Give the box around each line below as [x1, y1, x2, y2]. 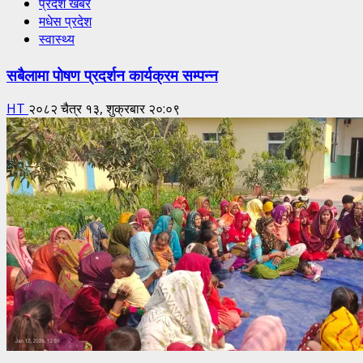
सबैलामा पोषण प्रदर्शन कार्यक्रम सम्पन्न [6, 62, 218, 85]
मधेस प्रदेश [39, 12, 92, 31]
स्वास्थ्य [39, 30, 75, 49]
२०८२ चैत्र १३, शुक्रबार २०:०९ [28, 100, 180, 118]
